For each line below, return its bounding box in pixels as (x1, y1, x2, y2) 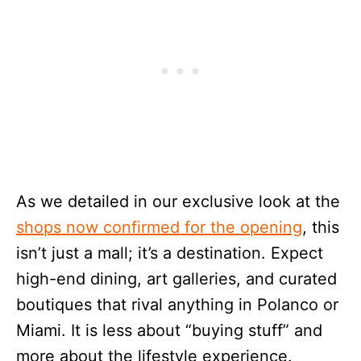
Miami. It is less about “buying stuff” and (16, 320, 322, 340)
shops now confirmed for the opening (16, 217, 302, 237)
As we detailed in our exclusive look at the (16, 191, 340, 211)
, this (302, 217, 339, 237)
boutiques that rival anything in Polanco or (16, 294, 338, 314)
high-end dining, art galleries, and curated (16, 268, 337, 288)
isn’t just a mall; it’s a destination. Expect (16, 243, 323, 263)
